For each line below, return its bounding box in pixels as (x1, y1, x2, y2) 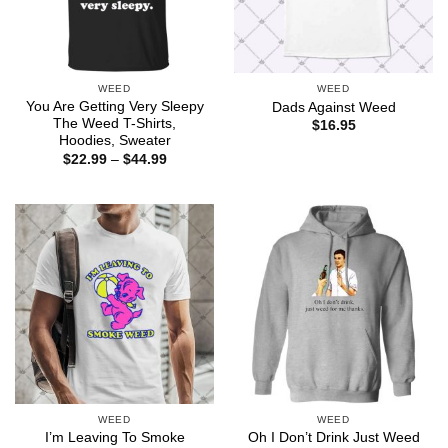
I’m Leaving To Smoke (44, 429, 185, 445)
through (165, 189, 215, 205)
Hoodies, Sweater (58, 133, 171, 149)
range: (165, 163, 207, 179)
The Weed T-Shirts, (53, 116, 176, 132)
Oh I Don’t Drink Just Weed (247, 429, 420, 445)
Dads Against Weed (271, 99, 396, 115)
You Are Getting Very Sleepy (25, 99, 204, 115)
